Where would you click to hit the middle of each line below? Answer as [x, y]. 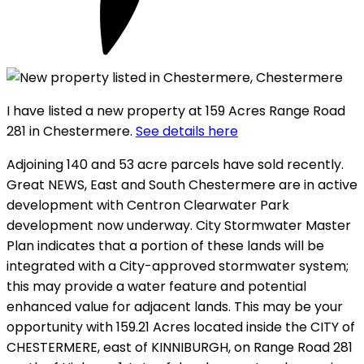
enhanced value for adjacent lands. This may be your [175, 306]
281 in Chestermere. [71, 131]
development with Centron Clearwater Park [148, 205]
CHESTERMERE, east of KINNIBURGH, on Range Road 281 [180, 347]
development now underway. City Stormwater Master [179, 225]
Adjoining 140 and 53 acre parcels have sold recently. [175, 164]
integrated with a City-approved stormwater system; [178, 266]
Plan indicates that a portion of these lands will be [165, 245]
